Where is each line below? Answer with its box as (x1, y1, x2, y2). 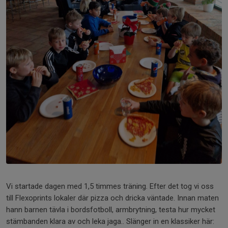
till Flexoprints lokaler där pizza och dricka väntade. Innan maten (6, 193, 219, 203)
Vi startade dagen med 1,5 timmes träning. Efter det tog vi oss (6, 182, 214, 191)
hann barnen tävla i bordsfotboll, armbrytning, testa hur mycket (6, 205, 215, 215)
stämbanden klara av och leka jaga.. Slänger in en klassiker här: (6, 217, 214, 226)
